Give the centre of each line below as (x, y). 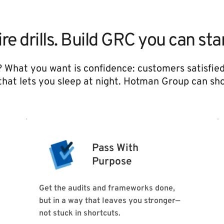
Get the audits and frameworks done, (107, 188)
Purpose (113, 161)
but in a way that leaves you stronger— (109, 201)
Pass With (115, 148)
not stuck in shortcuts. (79, 213)
